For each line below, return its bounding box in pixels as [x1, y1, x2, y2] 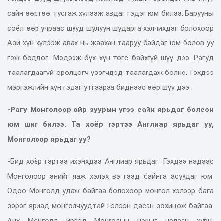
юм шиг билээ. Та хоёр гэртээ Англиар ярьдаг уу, [7, 119, 214, 129]
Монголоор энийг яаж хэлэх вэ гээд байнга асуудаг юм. [7, 171, 214, 181]
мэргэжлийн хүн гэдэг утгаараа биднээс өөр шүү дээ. [7, 82, 193, 92]
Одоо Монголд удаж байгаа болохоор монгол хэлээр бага [7, 186, 214, 195]
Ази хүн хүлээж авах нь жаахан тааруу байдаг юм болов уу [7, 38, 214, 47]
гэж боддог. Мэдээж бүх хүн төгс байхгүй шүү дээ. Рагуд [7, 53, 214, 62]
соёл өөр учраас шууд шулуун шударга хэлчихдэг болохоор [7, 23, 214, 33]
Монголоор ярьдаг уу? [7, 134, 91, 144]
